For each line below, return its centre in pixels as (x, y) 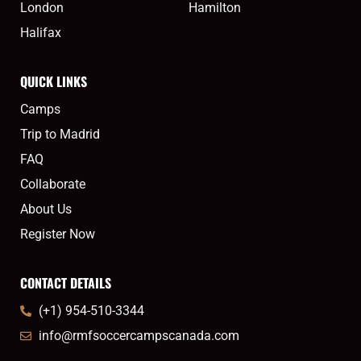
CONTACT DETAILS (66, 283)
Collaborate (53, 185)
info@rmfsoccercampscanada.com (139, 336)
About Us (46, 210)
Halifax (41, 33)
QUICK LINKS (54, 82)
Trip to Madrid (60, 135)
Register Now (58, 234)
